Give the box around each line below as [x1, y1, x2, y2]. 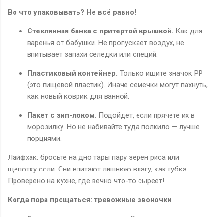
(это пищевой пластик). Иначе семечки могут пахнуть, [27, 80, 208, 89]
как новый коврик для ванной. [27, 92, 129, 101]
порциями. [27, 134, 62, 143]
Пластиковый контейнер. [27, 68, 118, 77]
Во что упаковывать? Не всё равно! [8, 7, 136, 16]
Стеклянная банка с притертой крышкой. [27, 26, 173, 35]
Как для [173, 26, 202, 35]
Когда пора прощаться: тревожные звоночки [8, 195, 171, 204]
